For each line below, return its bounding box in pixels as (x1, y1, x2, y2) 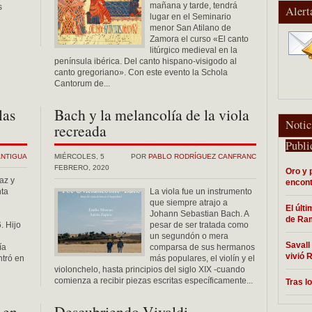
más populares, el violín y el (150, 253, 255, 263)
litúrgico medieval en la (150, 45, 237, 55)
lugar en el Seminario (150, 12, 231, 22)
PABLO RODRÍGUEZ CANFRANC (148, 153, 256, 160)
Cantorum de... (54, 79, 110, 88)
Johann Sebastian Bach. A (150, 209, 249, 219)
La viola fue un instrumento (150, 187, 252, 196)
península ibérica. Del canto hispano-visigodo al (54, 56, 237, 66)
